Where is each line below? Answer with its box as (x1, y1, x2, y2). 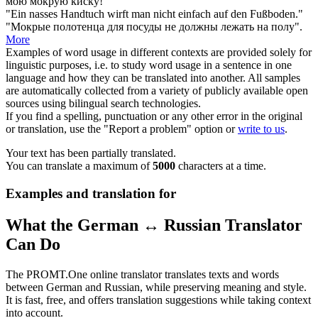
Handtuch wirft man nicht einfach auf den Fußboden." (57, 8, 303, 21)
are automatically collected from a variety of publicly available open (6, 84, 308, 97)
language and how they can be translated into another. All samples (6, 72, 300, 84)
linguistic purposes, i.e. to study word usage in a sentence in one (6, 59, 292, 72)
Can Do (6, 235, 60, 254)
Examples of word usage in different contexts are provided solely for (6, 46, 312, 59)
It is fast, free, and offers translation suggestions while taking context (6, 293, 311, 306)
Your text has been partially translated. (6, 147, 176, 160)
